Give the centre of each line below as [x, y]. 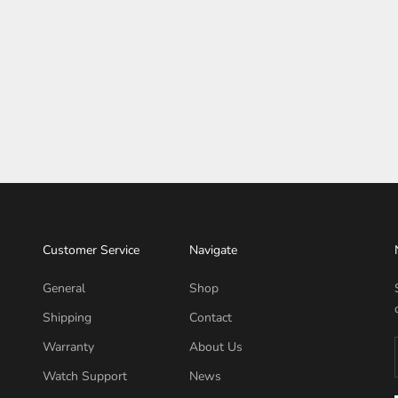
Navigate [213, 251]
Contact [210, 318]
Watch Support [85, 377]
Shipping [67, 318]
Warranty [68, 347]
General [64, 289]
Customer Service [91, 251]
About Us [215, 347]
